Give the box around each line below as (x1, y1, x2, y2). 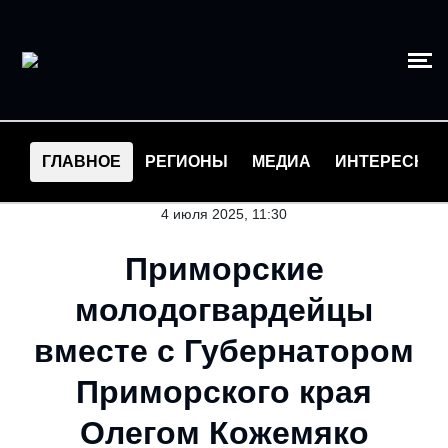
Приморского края (76, 374, 372, 410)
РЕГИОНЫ (145, 153, 228, 170)
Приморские (124, 251, 324, 287)
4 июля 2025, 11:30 (161, 206, 287, 222)
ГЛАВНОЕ (42, 153, 121, 170)
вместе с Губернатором (34, 333, 414, 369)
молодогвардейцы (75, 292, 373, 328)
